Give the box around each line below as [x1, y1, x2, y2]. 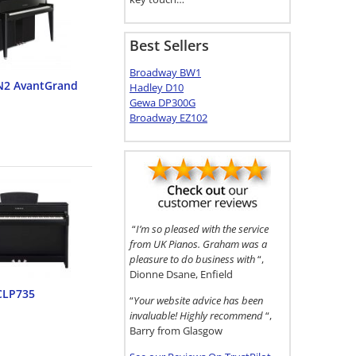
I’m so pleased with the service [136, 222, 269, 236]
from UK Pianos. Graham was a [130, 237, 267, 251]
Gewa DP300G [130, 95, 195, 110]
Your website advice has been [133, 293, 263, 308]
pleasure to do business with [130, 252, 257, 266]
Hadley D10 [130, 80, 184, 95]
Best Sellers [130, 36, 209, 55]
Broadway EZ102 [130, 110, 207, 125]
